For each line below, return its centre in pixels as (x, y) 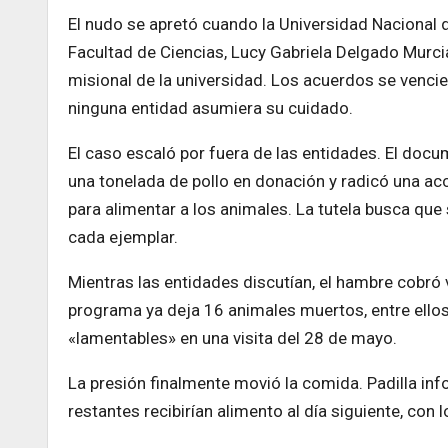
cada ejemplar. (123, 237)
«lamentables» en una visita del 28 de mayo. (232, 338)
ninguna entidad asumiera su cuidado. (210, 108)
